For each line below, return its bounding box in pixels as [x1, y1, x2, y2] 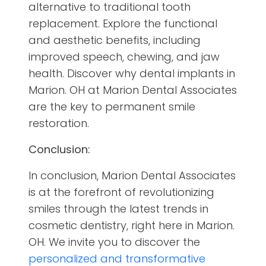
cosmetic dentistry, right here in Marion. [28, 218, 235, 233]
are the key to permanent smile [28, 99, 195, 115]
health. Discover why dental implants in [28, 66, 235, 81]
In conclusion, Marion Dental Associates [28, 168, 236, 183]
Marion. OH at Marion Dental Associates [28, 83, 237, 98]
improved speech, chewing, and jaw [28, 49, 220, 65]
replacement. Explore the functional [28, 16, 217, 31]
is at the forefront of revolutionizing [28, 185, 214, 200]
